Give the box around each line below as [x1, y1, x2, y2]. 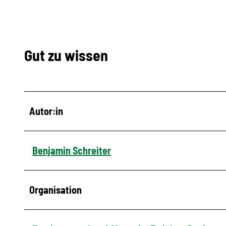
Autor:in [29, 104, 63, 117]
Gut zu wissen [24, 45, 108, 64]
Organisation [29, 183, 82, 196]
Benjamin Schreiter [32, 144, 111, 156]
